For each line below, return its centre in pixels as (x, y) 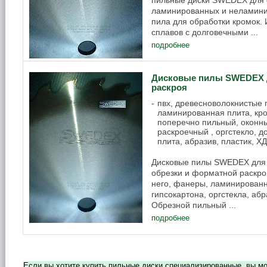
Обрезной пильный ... (194, 205)
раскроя (169, 87)
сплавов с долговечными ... (205, 32)
